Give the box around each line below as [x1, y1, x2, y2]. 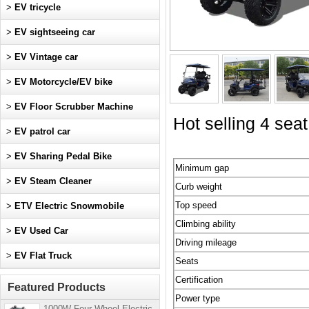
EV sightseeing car [14, 27, 95, 37]
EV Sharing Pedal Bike [14, 151, 112, 161]
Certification [175, 275, 223, 285]
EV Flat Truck [14, 250, 72, 261]
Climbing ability [175, 219, 239, 229]
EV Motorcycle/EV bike [14, 77, 112, 87]
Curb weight [175, 181, 225, 192]
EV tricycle [14, 2, 61, 12]
